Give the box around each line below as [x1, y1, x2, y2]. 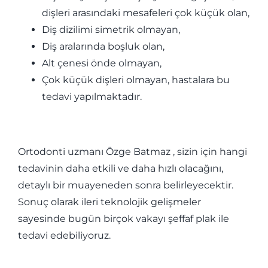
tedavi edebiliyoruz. [17, 230, 111, 242]
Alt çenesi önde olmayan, [41, 57, 162, 69]
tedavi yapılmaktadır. [41, 91, 142, 103]
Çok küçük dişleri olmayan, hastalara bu [41, 74, 230, 86]
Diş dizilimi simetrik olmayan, [41, 24, 180, 36]
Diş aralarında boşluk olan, [41, 41, 165, 53]
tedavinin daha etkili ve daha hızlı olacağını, [17, 163, 223, 175]
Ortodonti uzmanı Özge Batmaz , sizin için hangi [17, 146, 247, 158]
